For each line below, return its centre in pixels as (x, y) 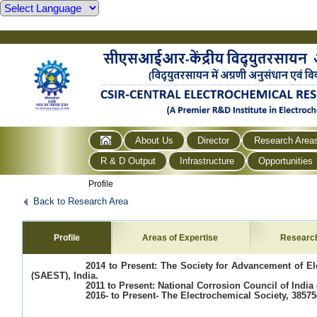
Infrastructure (207, 161)
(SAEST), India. (65, 275)
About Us (155, 140)
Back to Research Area (81, 201)
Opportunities (286, 161)
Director (214, 140)
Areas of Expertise (180, 237)
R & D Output (128, 161)
